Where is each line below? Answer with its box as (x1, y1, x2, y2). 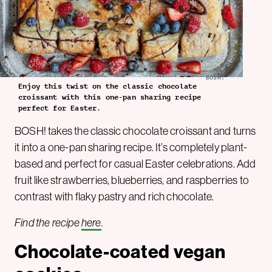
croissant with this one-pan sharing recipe (18, 92, 202, 101)
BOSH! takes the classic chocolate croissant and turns (15, 124, 256, 137)
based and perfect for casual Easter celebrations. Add (15, 157, 256, 170)
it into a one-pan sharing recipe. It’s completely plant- (15, 141, 248, 154)
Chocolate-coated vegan (15, 240, 226, 263)
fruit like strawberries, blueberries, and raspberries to (15, 174, 250, 186)
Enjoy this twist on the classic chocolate (18, 81, 197, 90)
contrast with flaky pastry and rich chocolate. (15, 190, 214, 203)
